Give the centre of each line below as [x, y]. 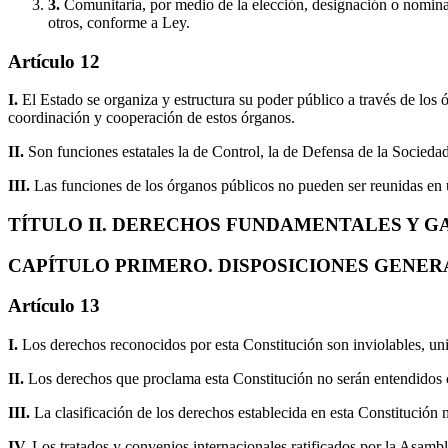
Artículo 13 [54, 306]
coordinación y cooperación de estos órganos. [151, 118]
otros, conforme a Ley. [119, 22]
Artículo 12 [54, 61]
